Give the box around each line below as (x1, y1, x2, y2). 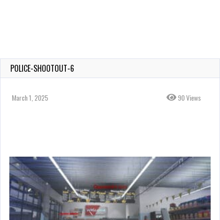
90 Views (176, 92, 201, 103)
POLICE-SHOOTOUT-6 (10, 62, 74, 74)
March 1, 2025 (12, 92, 48, 103)
